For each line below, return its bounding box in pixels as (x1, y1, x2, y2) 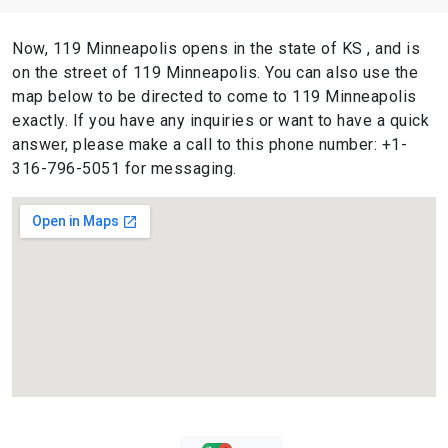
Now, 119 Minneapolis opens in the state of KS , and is (12, 38, 420, 58)
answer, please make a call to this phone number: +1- (12, 134, 407, 154)
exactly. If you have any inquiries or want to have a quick (12, 110, 429, 130)
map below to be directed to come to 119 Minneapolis (12, 86, 417, 106)
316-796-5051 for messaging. (12, 158, 237, 178)
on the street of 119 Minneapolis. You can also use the (12, 62, 418, 82)
